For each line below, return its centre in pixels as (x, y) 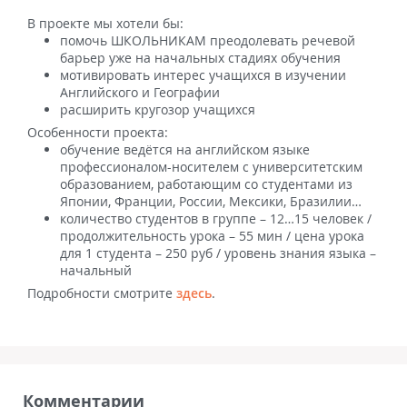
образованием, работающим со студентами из (206, 184)
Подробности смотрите (102, 293)
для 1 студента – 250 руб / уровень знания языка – (218, 253)
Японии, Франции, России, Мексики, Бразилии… (211, 201)
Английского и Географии (140, 92)
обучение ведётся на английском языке (185, 149)
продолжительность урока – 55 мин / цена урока (212, 236)
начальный (96, 270)
